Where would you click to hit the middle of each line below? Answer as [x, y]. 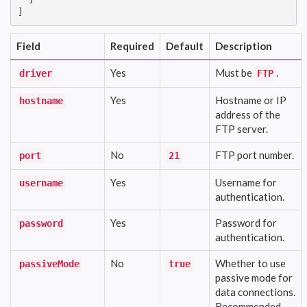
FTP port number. [255, 155]
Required [132, 46]
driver [36, 73]
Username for [246, 182]
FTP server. [242, 128]
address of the [248, 114]
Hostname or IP [251, 100]
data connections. [255, 292]
